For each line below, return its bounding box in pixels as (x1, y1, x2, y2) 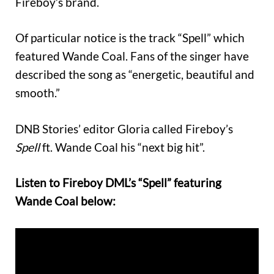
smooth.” (15, 86, 60, 100)
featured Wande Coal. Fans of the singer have (15, 49, 249, 64)
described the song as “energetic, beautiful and (15, 67, 254, 82)
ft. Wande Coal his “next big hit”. (42, 139, 205, 154)
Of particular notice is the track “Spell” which (15, 31, 245, 45)
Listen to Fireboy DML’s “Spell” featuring (15, 176, 221, 190)
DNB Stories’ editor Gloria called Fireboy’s (15, 121, 233, 136)
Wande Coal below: (15, 194, 116, 209)
